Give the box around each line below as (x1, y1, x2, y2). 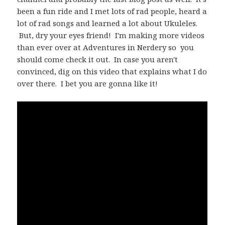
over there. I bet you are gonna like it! (17, 78, 158, 89)
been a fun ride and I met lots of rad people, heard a (17, 6, 207, 17)
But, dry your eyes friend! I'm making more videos (17, 30, 205, 41)
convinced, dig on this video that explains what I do (17, 66, 207, 77)
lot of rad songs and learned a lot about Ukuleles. (17, 18, 198, 29)
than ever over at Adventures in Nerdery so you (17, 42, 194, 53)
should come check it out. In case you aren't (17, 54, 178, 65)
